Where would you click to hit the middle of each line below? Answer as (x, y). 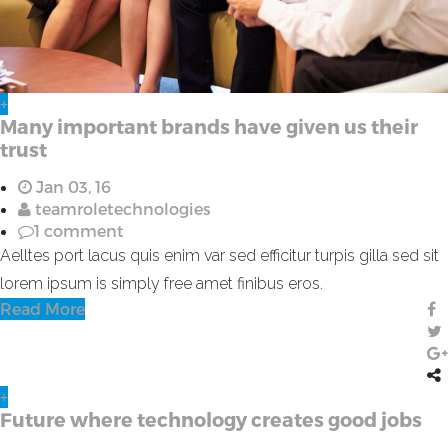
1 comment (79, 230)
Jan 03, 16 (71, 186)
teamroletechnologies (121, 208)
